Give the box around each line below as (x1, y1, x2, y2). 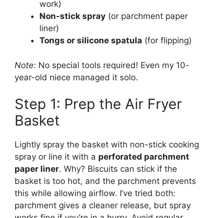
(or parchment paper (106, 11, 188, 21)
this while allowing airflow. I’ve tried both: (15, 188, 176, 199)
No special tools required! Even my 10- (36, 60, 189, 70)
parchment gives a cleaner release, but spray (15, 200, 191, 211)
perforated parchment (98, 152, 189, 162)
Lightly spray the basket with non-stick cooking (15, 140, 199, 150)
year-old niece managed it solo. (15, 72, 138, 82)
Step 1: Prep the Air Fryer (15, 95, 182, 113)
